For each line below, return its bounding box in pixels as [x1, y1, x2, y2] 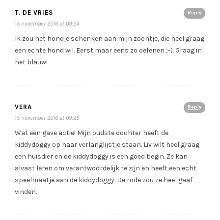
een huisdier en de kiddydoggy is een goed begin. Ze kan [15, 152, 188, 161]
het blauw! [15, 58, 48, 67]
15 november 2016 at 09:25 [15, 114, 79, 122]
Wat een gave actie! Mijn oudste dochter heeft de [15, 129, 168, 137]
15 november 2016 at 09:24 [15, 20, 79, 27]
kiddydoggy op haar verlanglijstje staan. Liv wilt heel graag [15, 140, 199, 149]
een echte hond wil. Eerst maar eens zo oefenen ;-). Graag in [15, 46, 202, 55]
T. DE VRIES [15, 9, 53, 17]
